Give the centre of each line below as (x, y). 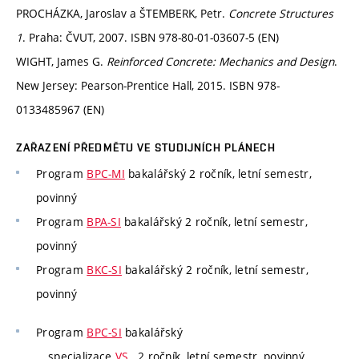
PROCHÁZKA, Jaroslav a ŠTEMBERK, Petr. (122, 14)
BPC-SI (104, 332)
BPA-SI (104, 222)
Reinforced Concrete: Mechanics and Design (220, 62)
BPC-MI (106, 174)
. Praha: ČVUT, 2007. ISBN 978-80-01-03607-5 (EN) (151, 38)
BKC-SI (104, 270)
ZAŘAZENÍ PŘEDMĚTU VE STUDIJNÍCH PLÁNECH (146, 148)
